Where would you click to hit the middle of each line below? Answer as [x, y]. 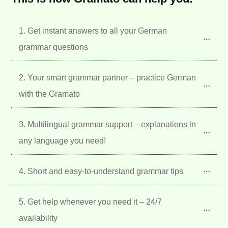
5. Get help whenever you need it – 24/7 [90, 202]
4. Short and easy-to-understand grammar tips [101, 171]
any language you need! [62, 140]
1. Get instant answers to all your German [93, 31]
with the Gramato [49, 94]
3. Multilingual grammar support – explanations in [107, 124]
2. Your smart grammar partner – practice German [107, 77]
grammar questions [53, 47]
